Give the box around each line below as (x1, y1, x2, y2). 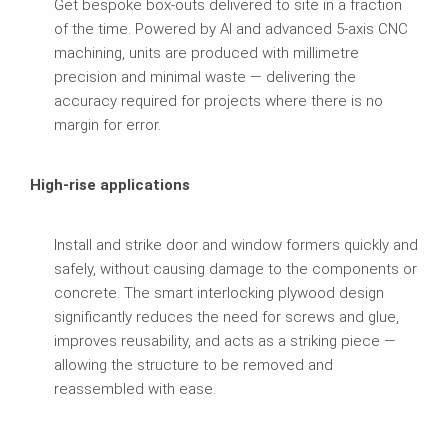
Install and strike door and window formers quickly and (54, 235, 418, 254)
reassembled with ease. (54, 379, 216, 398)
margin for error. (54, 115, 161, 134)
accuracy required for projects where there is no (54, 91, 383, 110)
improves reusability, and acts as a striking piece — (54, 331, 396, 350)
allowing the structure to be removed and (54, 355, 333, 374)
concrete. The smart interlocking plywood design (54, 283, 384, 302)
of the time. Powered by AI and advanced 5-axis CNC (54, 19, 408, 38)
